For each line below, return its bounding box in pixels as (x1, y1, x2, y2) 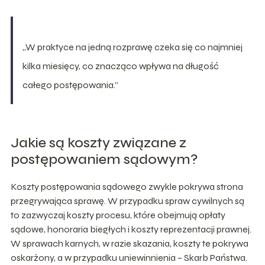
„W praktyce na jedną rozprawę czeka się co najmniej (22, 41, 243, 53)
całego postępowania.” (22, 79, 118, 91)
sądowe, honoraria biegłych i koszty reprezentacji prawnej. (10, 223, 251, 235)
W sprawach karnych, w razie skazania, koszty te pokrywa (10, 237, 248, 249)
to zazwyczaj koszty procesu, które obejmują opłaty (10, 209, 225, 221)
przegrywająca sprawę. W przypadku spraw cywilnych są (10, 195, 244, 206)
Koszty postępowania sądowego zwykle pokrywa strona (10, 180, 243, 192)
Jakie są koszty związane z (10, 134, 186, 151)
